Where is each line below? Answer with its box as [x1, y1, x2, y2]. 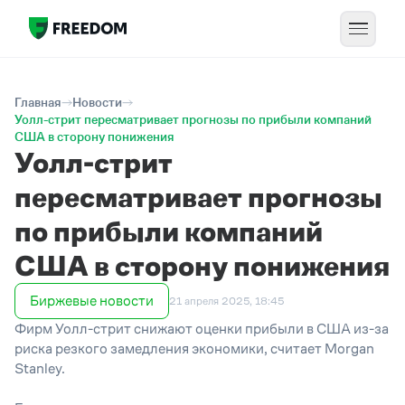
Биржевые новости [30, 293, 154, 308]
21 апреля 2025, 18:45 [169, 295, 284, 307]
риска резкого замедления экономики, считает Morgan [14, 341, 374, 356]
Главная [14, 95, 61, 109]
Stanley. [14, 361, 68, 376]
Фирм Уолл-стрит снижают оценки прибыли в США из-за [14, 321, 389, 336]
